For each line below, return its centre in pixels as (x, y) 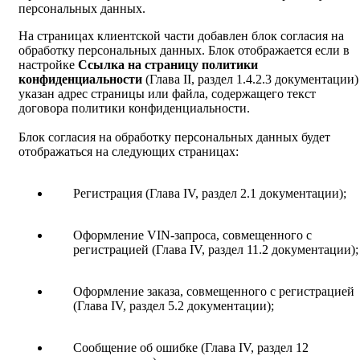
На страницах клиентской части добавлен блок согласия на (181, 36)
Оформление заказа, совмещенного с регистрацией (214, 292)
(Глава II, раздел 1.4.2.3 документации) (250, 80)
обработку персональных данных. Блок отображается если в (184, 51)
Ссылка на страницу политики (168, 65)
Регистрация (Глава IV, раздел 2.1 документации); (210, 194)
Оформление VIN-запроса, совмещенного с (192, 235)
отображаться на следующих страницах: (129, 152)
